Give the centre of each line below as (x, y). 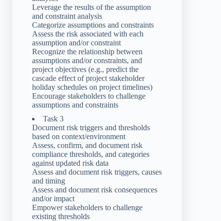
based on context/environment (79, 137)
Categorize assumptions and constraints (93, 25)
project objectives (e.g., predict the (85, 70)
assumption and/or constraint (76, 43)
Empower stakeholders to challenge (87, 208)
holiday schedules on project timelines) (92, 87)
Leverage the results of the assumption (92, 7)
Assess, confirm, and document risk (87, 146)
